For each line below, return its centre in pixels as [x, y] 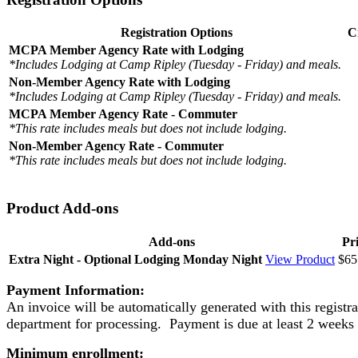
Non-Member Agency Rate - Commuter [116, 146]
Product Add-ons [62, 209]
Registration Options [177, 33]
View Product [300, 259]
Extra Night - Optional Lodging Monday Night [135, 259]
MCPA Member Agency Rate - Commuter [123, 114]
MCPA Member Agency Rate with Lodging [126, 50]
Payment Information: [76, 290]
